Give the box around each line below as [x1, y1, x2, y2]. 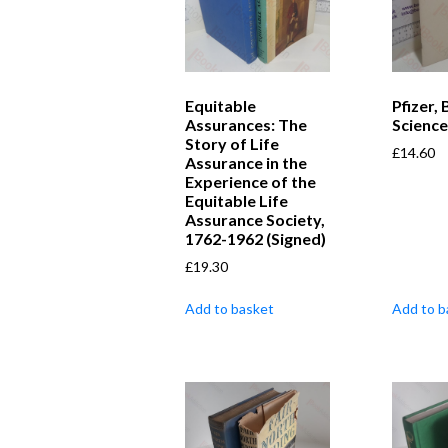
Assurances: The [185, 114, 307, 134]
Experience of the [185, 171, 316, 191]
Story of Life [185, 133, 279, 153]
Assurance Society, [185, 209, 325, 229]
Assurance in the [185, 152, 307, 172]
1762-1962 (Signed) [185, 228, 326, 248]
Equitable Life [185, 190, 288, 210]
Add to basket [185, 299, 274, 317]
